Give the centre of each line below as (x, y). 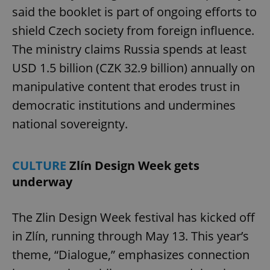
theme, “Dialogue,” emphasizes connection (131, 254)
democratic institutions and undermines (124, 105)
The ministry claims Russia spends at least (129, 49)
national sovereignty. (70, 124)
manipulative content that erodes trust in (126, 86)
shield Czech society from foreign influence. (133, 30)
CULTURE (41, 165)
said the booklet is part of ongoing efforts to (134, 11)
